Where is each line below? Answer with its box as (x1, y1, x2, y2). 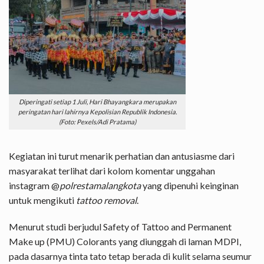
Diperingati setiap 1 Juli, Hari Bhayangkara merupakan (18, 98, 176, 106)
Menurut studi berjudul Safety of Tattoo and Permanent (9, 221, 232, 233)
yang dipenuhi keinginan (141, 179, 239, 191)
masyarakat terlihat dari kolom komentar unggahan (9, 164, 215, 176)
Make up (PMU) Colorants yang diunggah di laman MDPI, (9, 236, 241, 247)
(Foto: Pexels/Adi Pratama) (58, 118, 136, 126)
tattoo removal (74, 194, 137, 206)
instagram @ (9, 179, 60, 191)
